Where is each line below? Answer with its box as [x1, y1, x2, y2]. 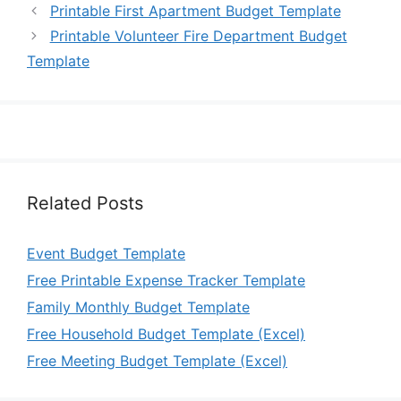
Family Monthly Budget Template [27, 297, 250, 316]
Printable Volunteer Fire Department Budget [49, 26, 347, 45]
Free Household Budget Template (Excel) [27, 324, 305, 343]
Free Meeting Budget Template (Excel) [27, 351, 287, 370]
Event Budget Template [27, 243, 185, 262]
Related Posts [27, 192, 143, 214]
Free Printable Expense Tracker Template [27, 270, 305, 289]
